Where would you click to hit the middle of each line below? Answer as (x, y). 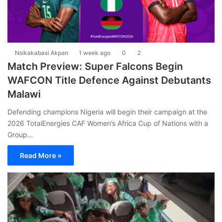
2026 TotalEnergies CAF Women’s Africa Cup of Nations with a (108, 123)
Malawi (24, 94)
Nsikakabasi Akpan (42, 53)
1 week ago (95, 53)
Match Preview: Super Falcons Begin (95, 67)
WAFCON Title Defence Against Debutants (109, 81)
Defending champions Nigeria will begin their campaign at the (107, 112)
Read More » (41, 156)
